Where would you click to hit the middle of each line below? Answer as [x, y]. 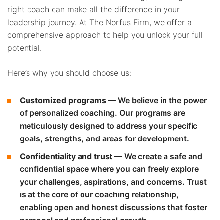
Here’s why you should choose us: [69, 72]
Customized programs [63, 100]
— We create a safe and [158, 156]
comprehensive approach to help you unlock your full [105, 35]
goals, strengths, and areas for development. [104, 138]
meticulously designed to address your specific [109, 125]
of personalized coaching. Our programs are [102, 113]
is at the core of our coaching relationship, [99, 194]
